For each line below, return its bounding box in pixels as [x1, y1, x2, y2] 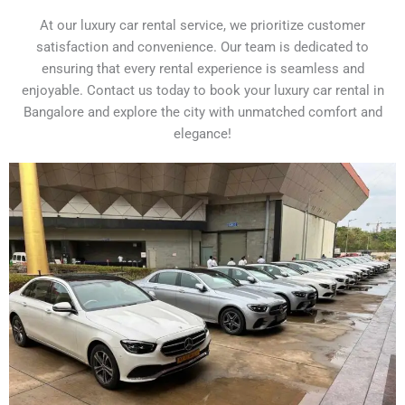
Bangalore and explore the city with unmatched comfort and [23, 104, 382, 121]
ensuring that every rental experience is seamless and [41, 61, 364, 78]
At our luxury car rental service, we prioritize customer [40, 17, 365, 34]
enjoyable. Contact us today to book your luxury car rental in [21, 82, 384, 99]
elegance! [174, 126, 231, 143]
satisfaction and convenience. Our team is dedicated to [36, 39, 369, 56]
